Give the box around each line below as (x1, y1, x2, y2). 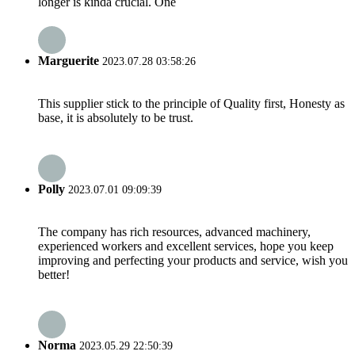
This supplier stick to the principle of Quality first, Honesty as (38, 97, 345, 111)
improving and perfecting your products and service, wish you (38, 253, 348, 267)
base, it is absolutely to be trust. (38, 111, 193, 125)
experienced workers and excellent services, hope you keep (38, 239, 334, 253)
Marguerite (38, 54, 99, 68)
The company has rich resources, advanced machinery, (38, 224, 311, 239)
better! (38, 267, 70, 281)
